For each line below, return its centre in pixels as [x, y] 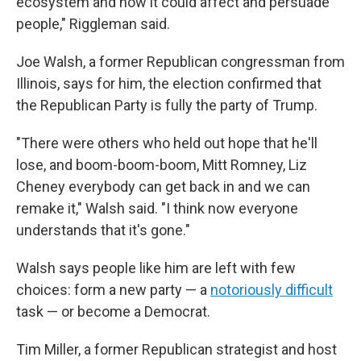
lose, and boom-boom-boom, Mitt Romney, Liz [162, 165]
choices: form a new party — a [113, 290]
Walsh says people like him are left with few [156, 268]
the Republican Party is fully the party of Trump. [167, 105]
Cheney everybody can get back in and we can [163, 187]
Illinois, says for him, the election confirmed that [169, 83]
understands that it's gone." [103, 230]
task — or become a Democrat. [113, 311]
